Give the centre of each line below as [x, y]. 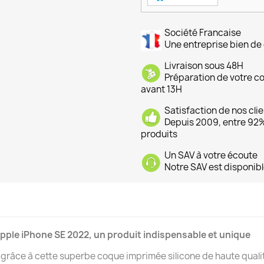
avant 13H [161, 90]
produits [159, 134]
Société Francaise [203, 33]
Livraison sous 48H [204, 66]
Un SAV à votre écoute [211, 156]
